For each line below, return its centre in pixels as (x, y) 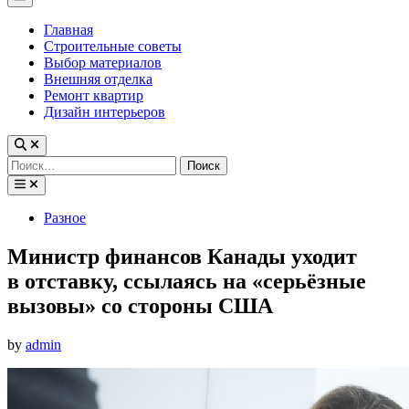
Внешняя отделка (98, 79)
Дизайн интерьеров (105, 112)
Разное (65, 217)
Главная (68, 30)
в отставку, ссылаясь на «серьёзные (187, 281)
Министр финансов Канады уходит (182, 256)
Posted (26, 216)
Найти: (28, 163)
